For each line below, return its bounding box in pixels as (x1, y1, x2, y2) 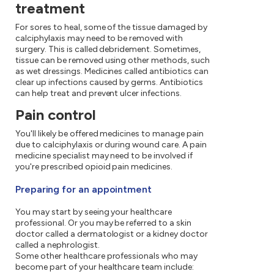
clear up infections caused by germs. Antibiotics (15, 77, 203, 88)
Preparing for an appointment (15, 183, 152, 196)
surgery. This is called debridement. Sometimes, (15, 44, 201, 55)
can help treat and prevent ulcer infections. (15, 88, 182, 99)
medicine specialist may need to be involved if (15, 150, 193, 161)
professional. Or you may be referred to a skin (15, 218, 192, 229)
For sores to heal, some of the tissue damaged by (15, 22, 207, 33)
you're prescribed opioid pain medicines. (15, 161, 173, 172)
